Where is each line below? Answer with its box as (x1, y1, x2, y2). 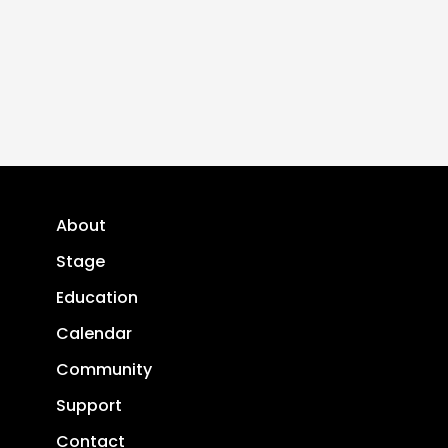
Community (56, 358, 152, 381)
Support (56, 394, 122, 417)
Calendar (56, 322, 132, 345)
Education (56, 286, 138, 309)
